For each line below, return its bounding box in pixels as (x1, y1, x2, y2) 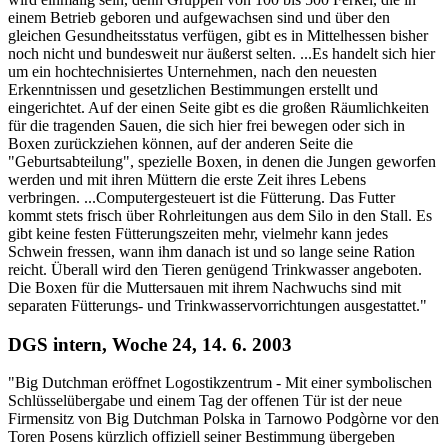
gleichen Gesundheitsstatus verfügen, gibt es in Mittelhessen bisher (8, 26, 428, 44)
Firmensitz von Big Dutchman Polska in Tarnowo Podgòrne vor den (8, 410, 439, 428)
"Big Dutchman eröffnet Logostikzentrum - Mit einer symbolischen (8, 374, 432, 392)
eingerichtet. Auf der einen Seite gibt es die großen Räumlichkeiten (8, 98, 429, 116)
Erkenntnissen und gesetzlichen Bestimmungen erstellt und (8, 80, 378, 98)
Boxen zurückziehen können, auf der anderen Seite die (8, 134, 353, 152)
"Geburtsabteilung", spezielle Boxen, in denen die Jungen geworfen (8, 152, 436, 170)
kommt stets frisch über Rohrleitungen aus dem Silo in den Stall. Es (8, 206, 432, 224)
